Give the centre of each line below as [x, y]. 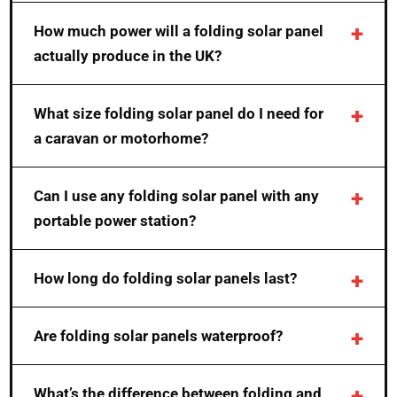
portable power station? [115, 221]
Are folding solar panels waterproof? [159, 336]
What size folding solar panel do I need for [179, 114]
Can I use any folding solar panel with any [177, 196]
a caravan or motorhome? [121, 139]
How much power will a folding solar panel [179, 31]
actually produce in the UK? [128, 56]
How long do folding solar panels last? [166, 279]
